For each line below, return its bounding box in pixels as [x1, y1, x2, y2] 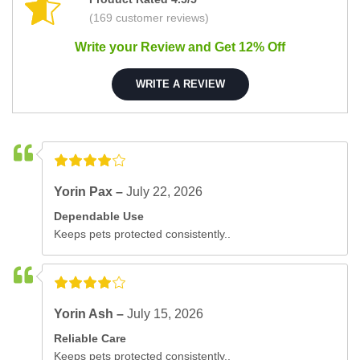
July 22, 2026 [126, 184, 203, 198]
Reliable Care [54, 331, 127, 345]
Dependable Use [54, 209, 145, 223]
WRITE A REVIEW [135, 78, 225, 91]
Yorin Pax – [54, 184, 127, 198]
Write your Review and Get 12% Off [75, 39, 285, 54]
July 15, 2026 [127, 306, 204, 321]
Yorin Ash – [54, 306, 128, 321]
